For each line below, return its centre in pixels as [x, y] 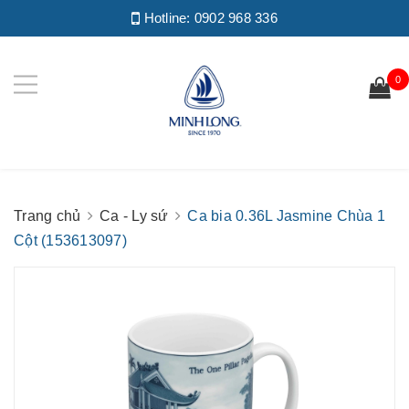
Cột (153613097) [70, 241]
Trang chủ [47, 216]
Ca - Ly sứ [134, 216]
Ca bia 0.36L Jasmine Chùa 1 [286, 216]
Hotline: [167, 18]
